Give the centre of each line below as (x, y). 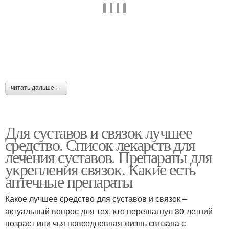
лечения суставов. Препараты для (109, 156)
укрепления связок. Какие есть (100, 169)
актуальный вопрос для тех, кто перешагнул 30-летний (109, 211)
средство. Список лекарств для (100, 144)
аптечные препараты (69, 181)
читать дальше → (36, 88)
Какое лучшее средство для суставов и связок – (96, 198)
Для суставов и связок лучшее (99, 132)
